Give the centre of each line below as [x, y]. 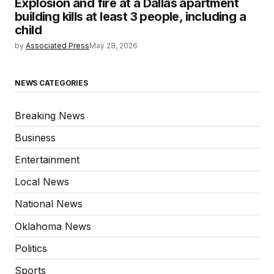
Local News [42, 182]
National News [49, 204]
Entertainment [47, 159]
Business [35, 137]
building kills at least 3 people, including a [130, 16]
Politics [31, 248]
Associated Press [57, 45]
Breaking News [50, 115]
